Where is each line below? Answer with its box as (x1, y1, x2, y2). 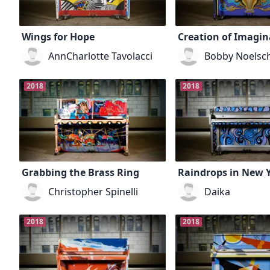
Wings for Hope (22, 30, 95, 44)
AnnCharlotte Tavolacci (48, 49, 152, 63)
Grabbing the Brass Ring (22, 166, 139, 180)
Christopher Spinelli (48, 185, 138, 199)
